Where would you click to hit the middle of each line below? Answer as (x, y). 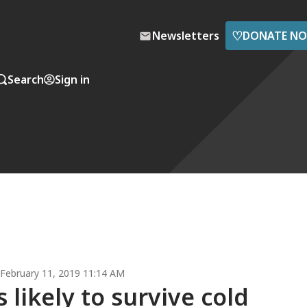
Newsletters (186, 36)
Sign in (72, 79)
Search (26, 79)
